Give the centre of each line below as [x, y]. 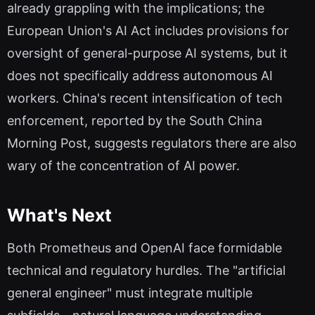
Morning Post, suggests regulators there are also [152, 143]
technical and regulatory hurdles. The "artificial [146, 270]
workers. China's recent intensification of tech [145, 98]
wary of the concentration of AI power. [123, 165]
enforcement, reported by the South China [135, 120]
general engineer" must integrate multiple [130, 292]
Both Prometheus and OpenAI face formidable [144, 247]
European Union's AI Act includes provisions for [148, 30]
